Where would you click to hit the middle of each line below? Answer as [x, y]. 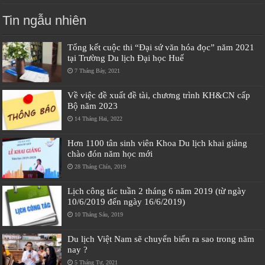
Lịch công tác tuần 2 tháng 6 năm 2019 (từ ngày [157, 191]
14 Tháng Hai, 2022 [99, 118]
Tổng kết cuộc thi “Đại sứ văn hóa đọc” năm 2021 [161, 47]
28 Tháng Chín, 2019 [101, 166]
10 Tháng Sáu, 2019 [99, 215]
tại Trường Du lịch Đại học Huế [126, 57]
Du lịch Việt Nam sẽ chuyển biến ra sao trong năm [161, 239]
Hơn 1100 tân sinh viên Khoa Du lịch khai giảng [158, 143]
